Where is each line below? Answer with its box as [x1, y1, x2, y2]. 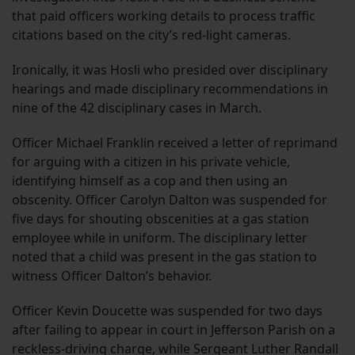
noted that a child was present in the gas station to [12, 247, 317, 265]
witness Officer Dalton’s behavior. [12, 266, 212, 284]
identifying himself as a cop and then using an [12, 171, 288, 189]
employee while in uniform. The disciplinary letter [12, 228, 307, 246]
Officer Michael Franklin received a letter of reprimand [12, 133, 338, 151]
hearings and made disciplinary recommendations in [12, 79, 328, 97]
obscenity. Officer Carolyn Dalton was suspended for [12, 190, 327, 208]
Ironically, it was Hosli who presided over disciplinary [12, 60, 327, 78]
